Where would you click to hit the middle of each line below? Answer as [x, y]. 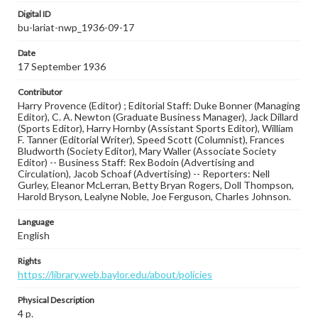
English [34, 235]
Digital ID [34, 14]
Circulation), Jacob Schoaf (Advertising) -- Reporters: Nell [144, 174]
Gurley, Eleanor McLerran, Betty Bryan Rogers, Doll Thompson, [156, 185]
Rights [29, 261]
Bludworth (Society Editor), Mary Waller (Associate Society [147, 151]
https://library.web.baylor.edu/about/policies [115, 274]
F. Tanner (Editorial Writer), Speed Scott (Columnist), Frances [151, 139]
